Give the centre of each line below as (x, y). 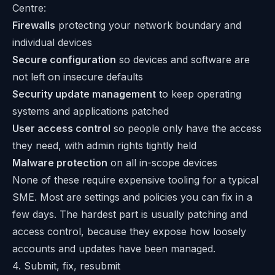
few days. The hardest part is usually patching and (130, 215)
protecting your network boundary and (148, 25)
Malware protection (60, 163)
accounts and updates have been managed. (114, 249)
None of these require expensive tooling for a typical (135, 180)
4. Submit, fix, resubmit (66, 266)
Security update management (84, 94)
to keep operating (199, 94)
